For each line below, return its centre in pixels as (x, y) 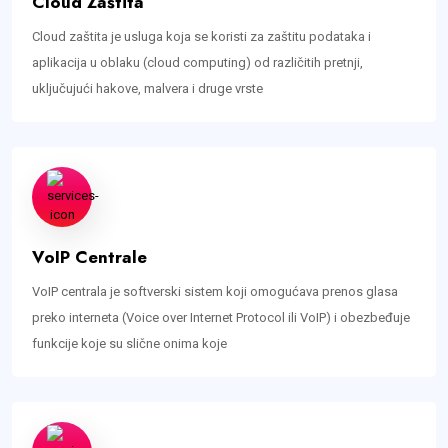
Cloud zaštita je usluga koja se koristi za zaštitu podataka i (201, 37)
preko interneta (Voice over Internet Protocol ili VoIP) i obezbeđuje (221, 318)
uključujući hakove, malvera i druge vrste (147, 89)
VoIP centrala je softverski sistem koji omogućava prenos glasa (215, 292)
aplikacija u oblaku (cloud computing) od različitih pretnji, (197, 63)
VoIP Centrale (89, 257)
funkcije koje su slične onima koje (129, 344)
